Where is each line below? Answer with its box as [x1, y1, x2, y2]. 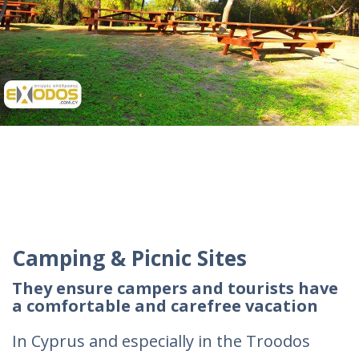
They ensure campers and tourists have [12, 277, 338, 299]
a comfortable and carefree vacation [12, 295, 318, 317]
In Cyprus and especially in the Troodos [12, 330, 310, 352]
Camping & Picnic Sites [12, 244, 247, 272]
